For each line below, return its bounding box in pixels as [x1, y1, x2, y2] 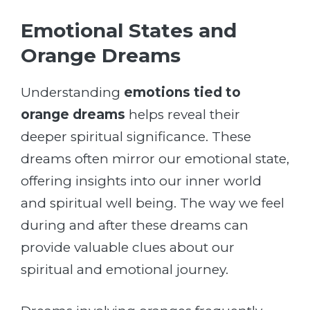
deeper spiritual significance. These [21, 128, 251, 145]
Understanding [21, 84, 124, 100]
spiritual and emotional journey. [21, 261, 228, 277]
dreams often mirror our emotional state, [21, 150, 289, 167]
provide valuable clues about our [21, 239, 235, 255]
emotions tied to [124, 84, 241, 100]
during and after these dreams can [21, 217, 248, 233]
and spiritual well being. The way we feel [21, 194, 284, 211]
